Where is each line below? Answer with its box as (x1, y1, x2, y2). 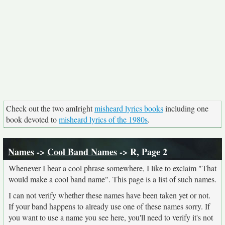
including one (163, 103, 208, 114)
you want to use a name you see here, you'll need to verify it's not (9, 212, 213, 222)
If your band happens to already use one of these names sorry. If (9, 201, 210, 211)
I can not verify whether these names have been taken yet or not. (9, 190, 210, 200)
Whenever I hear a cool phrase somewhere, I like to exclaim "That (9, 163, 216, 173)
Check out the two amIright (6, 103, 94, 114)
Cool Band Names (47, 145, 117, 158)
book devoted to (6, 114, 59, 125)
